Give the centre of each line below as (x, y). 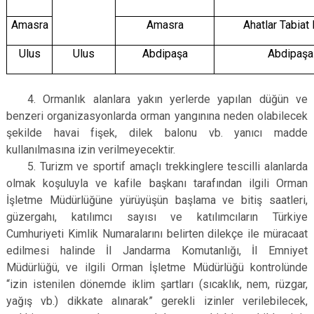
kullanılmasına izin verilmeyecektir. (91, 150)
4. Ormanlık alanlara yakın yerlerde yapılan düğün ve (168, 99)
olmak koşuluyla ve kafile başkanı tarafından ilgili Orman (157, 183)
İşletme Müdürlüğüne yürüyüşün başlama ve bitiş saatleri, (157, 200)
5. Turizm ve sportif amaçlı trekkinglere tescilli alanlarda (168, 166)
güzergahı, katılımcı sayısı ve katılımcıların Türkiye (157, 217)
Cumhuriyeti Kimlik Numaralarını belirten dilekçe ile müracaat (157, 234)
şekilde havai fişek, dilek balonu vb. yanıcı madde (157, 133)
